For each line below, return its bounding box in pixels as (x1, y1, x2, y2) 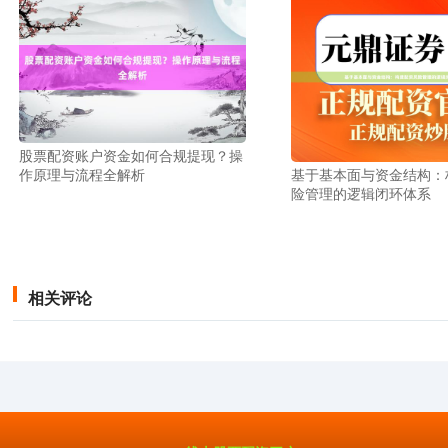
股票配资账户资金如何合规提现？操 (19, 145, 244, 166)
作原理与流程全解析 (19, 164, 146, 185)
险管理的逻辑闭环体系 (290, 183, 431, 204)
